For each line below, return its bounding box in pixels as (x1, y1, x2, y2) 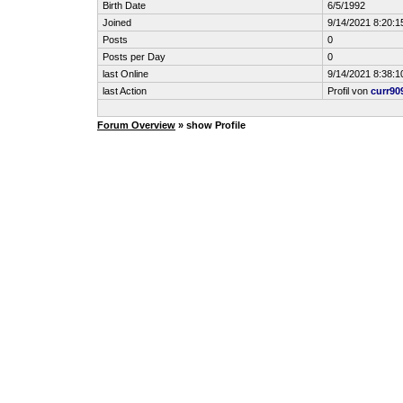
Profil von (327, 85, 371, 96)
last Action (103, 85, 147, 96)
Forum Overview (97, 120, 175, 130)
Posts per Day (103, 51, 166, 62)
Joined (103, 17, 131, 28)
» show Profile (175, 120, 246, 130)
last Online (103, 68, 148, 79)
